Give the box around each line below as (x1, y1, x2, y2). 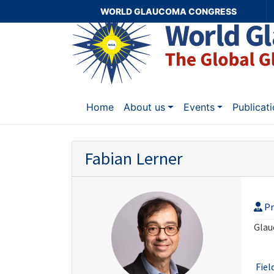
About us (124, 101, 165, 114)
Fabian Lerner (84, 147, 183, 170)
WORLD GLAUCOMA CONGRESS (100, 6, 237, 17)
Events (183, 101, 215, 114)
